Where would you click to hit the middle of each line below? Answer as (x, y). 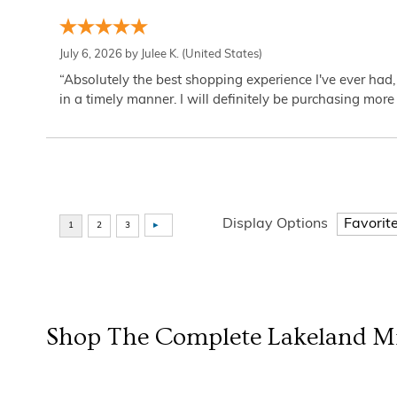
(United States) (221, 54)
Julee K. (160, 54)
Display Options (275, 224)
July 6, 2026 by (100, 54)
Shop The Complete (157, 337)
